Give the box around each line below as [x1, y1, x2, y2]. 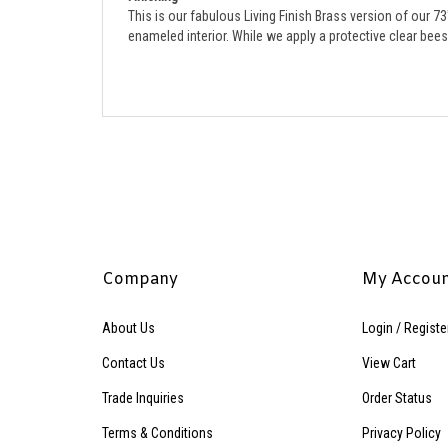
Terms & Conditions [102, 403, 213, 420]
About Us [102, 298, 155, 315]
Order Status [361, 368, 432, 385]
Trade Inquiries [102, 368, 184, 385]
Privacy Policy [361, 403, 441, 420]
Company [102, 247, 178, 269]
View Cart [361, 333, 416, 350]
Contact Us [102, 333, 165, 350]
